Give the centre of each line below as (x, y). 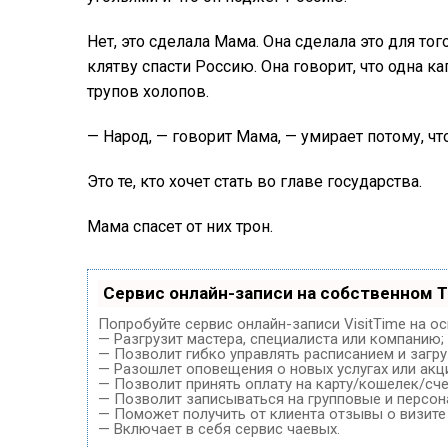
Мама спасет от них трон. (180, 226)
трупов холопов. (148, 91)
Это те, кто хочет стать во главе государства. (254, 181)
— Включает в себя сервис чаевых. (219, 428)
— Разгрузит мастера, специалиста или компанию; (271, 338)
